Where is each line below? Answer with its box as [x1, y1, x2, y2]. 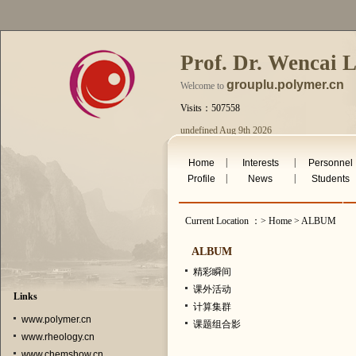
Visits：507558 [180, 103, 240, 114]
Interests [242, 157, 279, 168]
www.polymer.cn [21, 314, 91, 325]
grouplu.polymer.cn [226, 78, 344, 91]
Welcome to [180, 80, 226, 91]
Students [311, 173, 350, 184]
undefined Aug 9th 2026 [180, 125, 272, 136]
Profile [188, 173, 215, 184]
